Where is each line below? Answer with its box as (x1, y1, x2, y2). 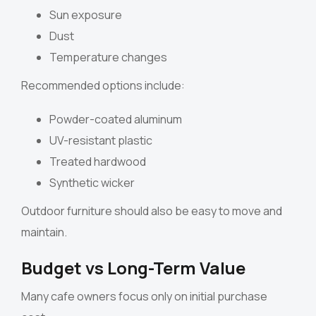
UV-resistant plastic (49, 132, 152, 148)
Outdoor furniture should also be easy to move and (21, 202, 282, 219)
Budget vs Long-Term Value (21, 255, 245, 279)
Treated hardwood (49, 153, 146, 169)
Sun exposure (49, 6, 122, 23)
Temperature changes (49, 49, 167, 65)
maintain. (21, 224, 67, 240)
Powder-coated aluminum (49, 111, 182, 127)
